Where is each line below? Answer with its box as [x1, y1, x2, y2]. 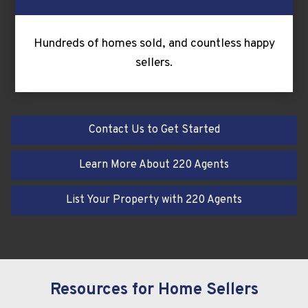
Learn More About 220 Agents [79, 157, 229, 172]
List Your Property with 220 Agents [66, 192, 242, 207]
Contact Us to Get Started [88, 122, 220, 137]
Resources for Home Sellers [49, 279, 258, 300]
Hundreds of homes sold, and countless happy [33, 35, 275, 52]
